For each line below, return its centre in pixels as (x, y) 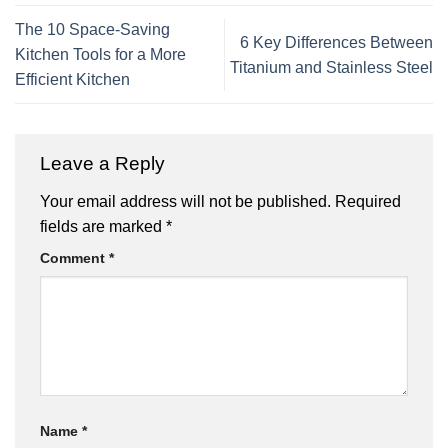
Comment (74, 258)
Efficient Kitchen (72, 80)
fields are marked (103, 227)
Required (368, 202)
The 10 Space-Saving (92, 30)
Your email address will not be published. (185, 202)
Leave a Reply (105, 164)
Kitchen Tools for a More (100, 55)
